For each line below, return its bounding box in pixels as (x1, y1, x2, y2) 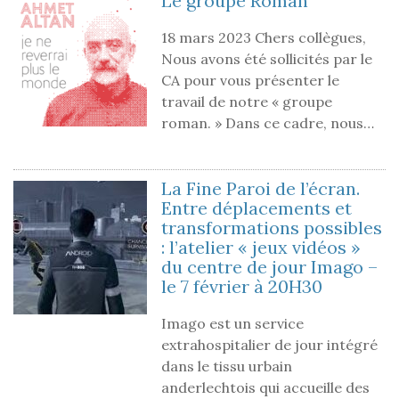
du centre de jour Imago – (161, 255, 378, 278)
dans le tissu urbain (161, 356, 292, 375)
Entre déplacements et (161, 196, 352, 219)
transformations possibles (161, 216, 382, 239)
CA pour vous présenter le (161, 70, 339, 89)
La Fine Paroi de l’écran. (161, 176, 360, 199)
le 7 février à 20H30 (161, 274, 322, 297)
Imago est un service (161, 313, 304, 332)
